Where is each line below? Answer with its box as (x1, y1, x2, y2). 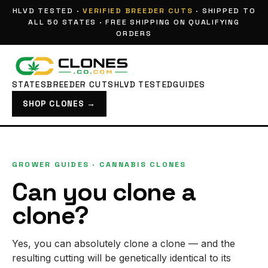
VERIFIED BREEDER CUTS (83, 5, 193, 16)
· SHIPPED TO (193, 5, 256, 16)
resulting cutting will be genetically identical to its (12, 251, 231, 264)
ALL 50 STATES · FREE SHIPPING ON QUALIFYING (28, 17, 240, 27)
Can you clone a (12, 175, 196, 208)
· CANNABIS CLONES (89, 159, 187, 169)
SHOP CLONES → (23, 98, 96, 109)
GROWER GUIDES (12, 159, 90, 169)
